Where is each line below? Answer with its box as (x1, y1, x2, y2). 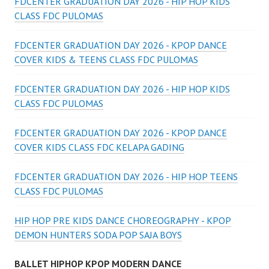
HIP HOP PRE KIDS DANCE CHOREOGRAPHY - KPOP (14, 214, 231, 227)
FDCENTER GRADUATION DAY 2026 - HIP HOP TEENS (14, 171, 238, 183)
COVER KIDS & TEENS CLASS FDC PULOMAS (14, 53, 198, 66)
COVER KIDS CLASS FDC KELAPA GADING (14, 141, 184, 154)
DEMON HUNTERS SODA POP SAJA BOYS (14, 229, 182, 241)
